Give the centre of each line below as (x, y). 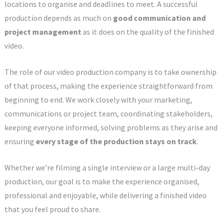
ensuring (20, 141)
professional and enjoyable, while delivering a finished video (105, 195)
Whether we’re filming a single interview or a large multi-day (107, 167)
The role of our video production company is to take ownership (110, 72)
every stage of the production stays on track (116, 141)
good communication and (159, 18)
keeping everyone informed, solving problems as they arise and (111, 127)
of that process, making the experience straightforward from (108, 85)
